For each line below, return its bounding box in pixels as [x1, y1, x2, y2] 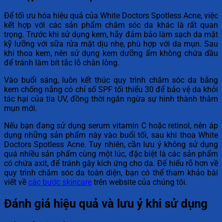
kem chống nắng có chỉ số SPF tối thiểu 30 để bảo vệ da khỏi [4, 85, 218, 95]
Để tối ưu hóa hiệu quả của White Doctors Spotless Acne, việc [4, 11, 218, 21]
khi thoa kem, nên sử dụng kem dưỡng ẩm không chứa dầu [4, 49, 218, 58]
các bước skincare [28, 177, 92, 187]
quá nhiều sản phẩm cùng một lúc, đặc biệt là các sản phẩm [4, 149, 218, 159]
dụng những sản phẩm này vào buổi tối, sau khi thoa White [4, 130, 218, 140]
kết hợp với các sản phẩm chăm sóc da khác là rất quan [4, 20, 218, 30]
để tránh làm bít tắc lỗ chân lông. [4, 58, 119, 68]
